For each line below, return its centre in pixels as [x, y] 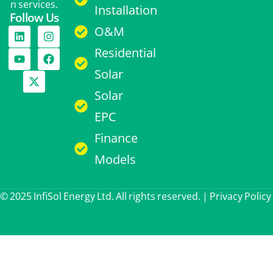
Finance [116, 138]
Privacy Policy [240, 196]
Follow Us [34, 18]
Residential [125, 53]
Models [115, 159]
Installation [126, 10]
